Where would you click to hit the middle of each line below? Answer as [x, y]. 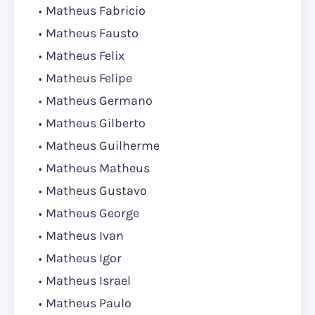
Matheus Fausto [92, 33]
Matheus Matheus [98, 168]
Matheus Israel [88, 281]
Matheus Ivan [85, 236]
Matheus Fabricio [96, 11]
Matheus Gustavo [96, 191]
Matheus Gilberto [96, 123]
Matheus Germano [99, 101]
